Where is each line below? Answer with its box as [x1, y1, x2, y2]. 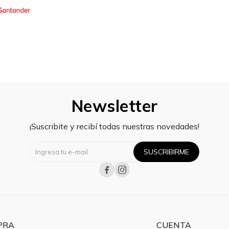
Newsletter [71, 95, 158, 116]
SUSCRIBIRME [144, 147, 189, 156]
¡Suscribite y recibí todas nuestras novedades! [30, 121, 199, 131]
